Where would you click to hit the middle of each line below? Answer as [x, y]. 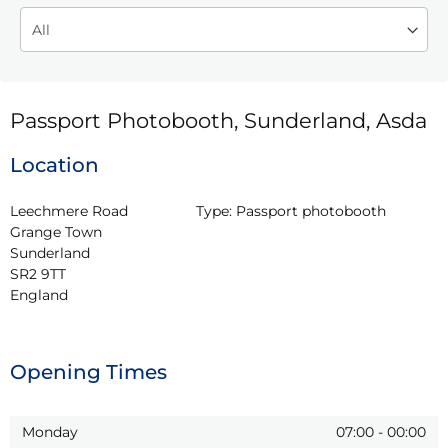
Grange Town [56, 231]
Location [54, 164]
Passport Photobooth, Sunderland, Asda [218, 120]
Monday [50, 431]
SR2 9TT [38, 273]
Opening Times [88, 371]
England [39, 294]
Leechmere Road [69, 210]
